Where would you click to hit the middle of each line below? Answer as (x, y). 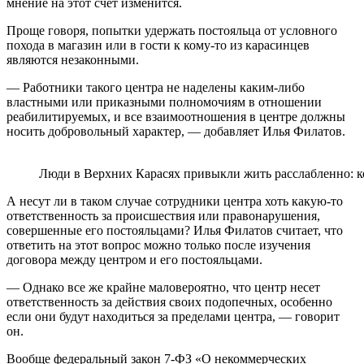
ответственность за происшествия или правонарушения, (163, 216)
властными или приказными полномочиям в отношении (164, 102)
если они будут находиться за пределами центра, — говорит (173, 317)
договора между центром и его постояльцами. (134, 260)
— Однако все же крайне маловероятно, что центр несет (163, 288)
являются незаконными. (73, 60)
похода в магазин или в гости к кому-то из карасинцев (158, 45)
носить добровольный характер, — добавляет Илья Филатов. (176, 132)
